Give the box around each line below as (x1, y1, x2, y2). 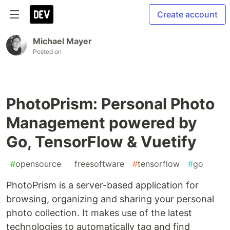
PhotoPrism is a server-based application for (6, 180, 199, 190)
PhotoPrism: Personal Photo (6, 94, 215, 113)
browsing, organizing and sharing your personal (6, 194, 214, 204)
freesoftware (74, 159, 124, 169)
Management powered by (6, 113, 197, 132)
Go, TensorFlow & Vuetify (6, 132, 197, 151)
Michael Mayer (33, 36, 92, 46)
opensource (15, 159, 61, 169)
